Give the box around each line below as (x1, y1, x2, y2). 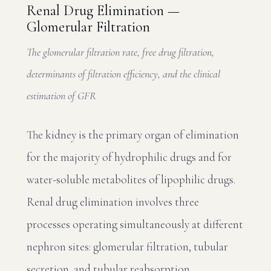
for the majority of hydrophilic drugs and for (27, 150, 232, 164)
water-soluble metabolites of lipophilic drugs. (27, 172, 235, 186)
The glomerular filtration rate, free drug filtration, (27, 45, 214, 59)
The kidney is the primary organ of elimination (27, 128, 239, 142)
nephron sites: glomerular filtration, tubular (27, 240, 228, 253)
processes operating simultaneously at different (27, 217, 243, 231)
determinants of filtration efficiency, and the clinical (27, 67, 220, 80)
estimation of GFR (27, 89, 96, 102)
